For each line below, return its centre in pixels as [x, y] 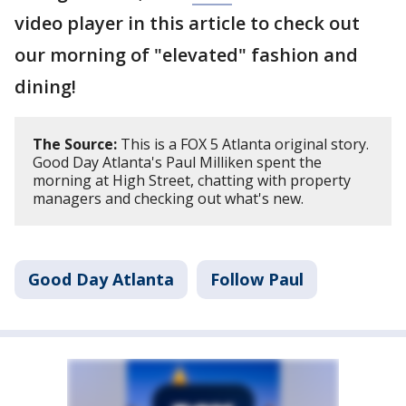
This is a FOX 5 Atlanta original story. [243, 144]
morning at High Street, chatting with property [192, 180]
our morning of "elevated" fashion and [186, 55]
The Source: [75, 144]
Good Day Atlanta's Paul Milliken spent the [177, 162]
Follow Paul [257, 279]
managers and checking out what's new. [168, 198]
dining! [45, 87]
